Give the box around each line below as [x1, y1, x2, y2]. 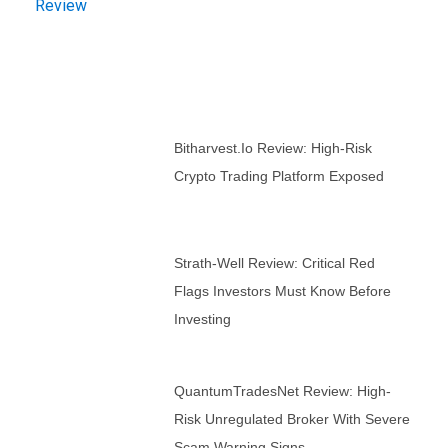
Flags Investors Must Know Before [173, 282, 391, 299]
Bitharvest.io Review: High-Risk [173, 139, 372, 156]
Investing [173, 310, 231, 327]
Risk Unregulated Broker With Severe [173, 410, 410, 427]
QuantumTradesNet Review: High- [173, 382, 391, 399]
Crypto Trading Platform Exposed [173, 167, 384, 184]
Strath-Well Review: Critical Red [173, 254, 375, 271]
